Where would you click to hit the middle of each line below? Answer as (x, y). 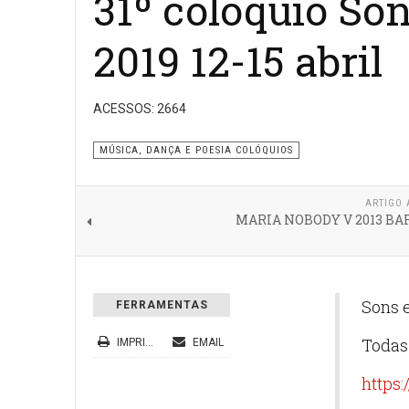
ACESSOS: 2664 (140, 109)
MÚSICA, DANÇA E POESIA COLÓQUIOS (196, 150)
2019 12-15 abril (238, 61)
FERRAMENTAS (162, 305)
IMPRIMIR (130, 342)
